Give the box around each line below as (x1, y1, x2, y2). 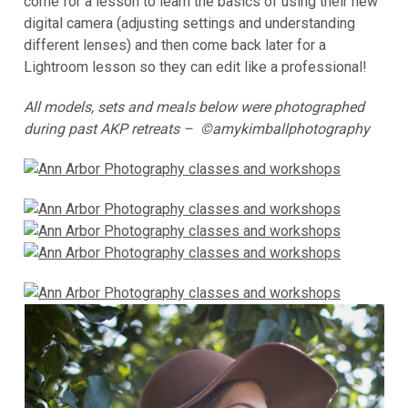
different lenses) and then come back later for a (24, 36, 327, 54)
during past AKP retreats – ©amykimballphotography (24, 119, 374, 138)
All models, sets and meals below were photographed (24, 97, 365, 116)
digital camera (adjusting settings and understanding (24, 14, 356, 32)
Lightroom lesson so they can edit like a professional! (24, 57, 368, 76)
